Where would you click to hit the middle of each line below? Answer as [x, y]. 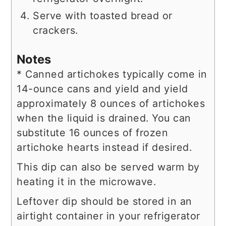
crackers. [55, 30]
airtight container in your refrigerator [108, 216]
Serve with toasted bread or [103, 15]
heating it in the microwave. [87, 182]
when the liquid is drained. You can [104, 118]
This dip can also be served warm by [108, 167]
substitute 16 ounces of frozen [93, 133]
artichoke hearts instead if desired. [104, 148]
